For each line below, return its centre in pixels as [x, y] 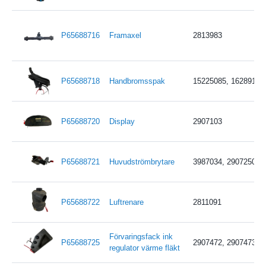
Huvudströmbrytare [142, 161]
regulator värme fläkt [144, 248]
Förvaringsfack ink [141, 236]
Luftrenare [126, 202]
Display [122, 121]
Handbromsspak [137, 81]
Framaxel [125, 35]
